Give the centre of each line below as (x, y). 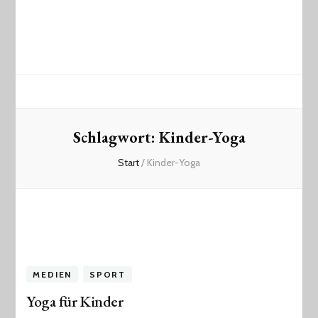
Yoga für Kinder (75, 302)
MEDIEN (53, 275)
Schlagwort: (116, 138)
